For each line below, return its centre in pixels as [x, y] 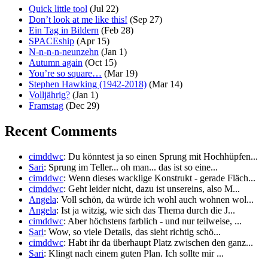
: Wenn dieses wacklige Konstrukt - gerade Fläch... [159, 178]
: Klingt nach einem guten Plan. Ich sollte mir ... [134, 253]
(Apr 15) [92, 41]
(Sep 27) [145, 20]
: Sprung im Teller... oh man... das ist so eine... [131, 167]
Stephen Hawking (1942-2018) [88, 84]
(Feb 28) [116, 31]
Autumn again [56, 63]
